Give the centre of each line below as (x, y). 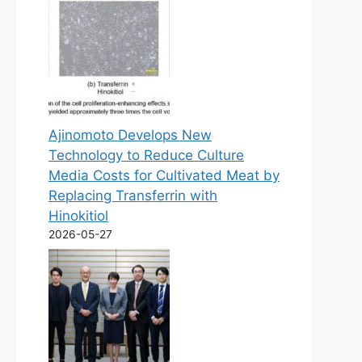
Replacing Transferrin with (133, 195)
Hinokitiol (78, 215)
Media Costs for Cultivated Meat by (164, 175)
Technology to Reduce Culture (146, 155)
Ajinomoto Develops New (130, 135)
